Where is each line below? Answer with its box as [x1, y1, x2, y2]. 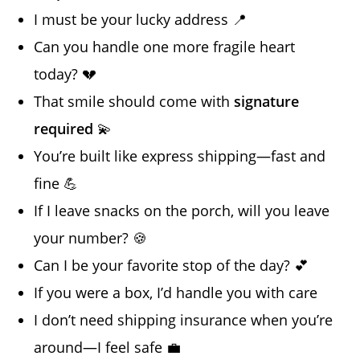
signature [234, 91, 300, 111]
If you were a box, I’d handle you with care [34, 282, 318, 302]
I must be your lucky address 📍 [34, 9, 247, 29]
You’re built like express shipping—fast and [34, 145, 326, 166]
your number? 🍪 [34, 227, 148, 247]
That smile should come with [34, 91, 235, 111]
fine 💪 [34, 173, 79, 193]
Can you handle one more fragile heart [34, 36, 296, 56]
